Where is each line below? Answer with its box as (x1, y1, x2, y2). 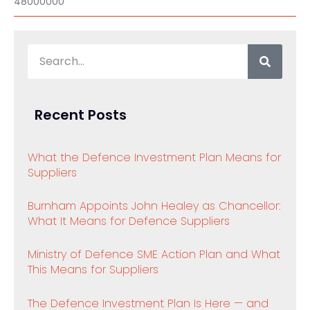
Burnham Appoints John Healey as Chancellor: (28, 197, 280, 214)
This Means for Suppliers (28, 262, 158, 278)
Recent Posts (35, 105, 127, 125)
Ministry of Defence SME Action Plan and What (28, 246, 280, 263)
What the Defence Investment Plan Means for (28, 149, 281, 165)
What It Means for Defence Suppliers (28, 212, 230, 229)
